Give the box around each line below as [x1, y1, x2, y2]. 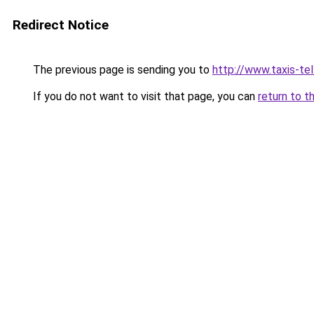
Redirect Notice [13, 17, 109, 33]
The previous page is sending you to [30, 63, 212, 76]
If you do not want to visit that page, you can [30, 90, 258, 103]
